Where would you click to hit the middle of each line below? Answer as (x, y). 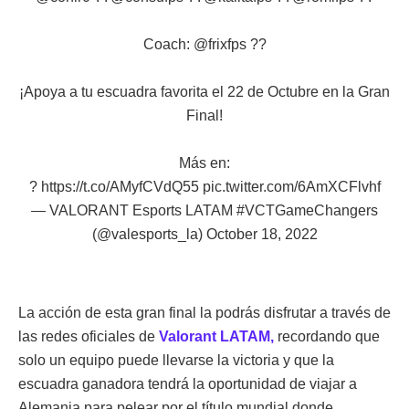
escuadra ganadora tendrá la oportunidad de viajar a (188, 383)
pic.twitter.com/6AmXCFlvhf (291, 186)
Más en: (204, 163)
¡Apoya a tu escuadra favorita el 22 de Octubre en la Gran (204, 91)
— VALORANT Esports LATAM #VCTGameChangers (204, 210)
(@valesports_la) (149, 234)
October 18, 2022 (262, 234)
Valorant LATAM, (216, 336)
